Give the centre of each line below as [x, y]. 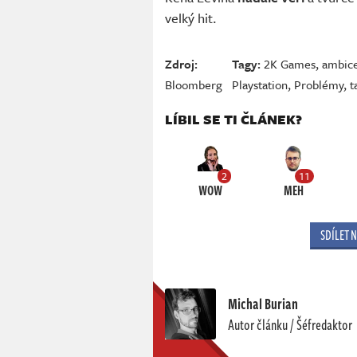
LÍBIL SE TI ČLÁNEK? [233, 120]
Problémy [319, 85]
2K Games [290, 64]
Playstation [260, 85]
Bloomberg [194, 85]
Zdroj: [181, 64]
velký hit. [191, 18]
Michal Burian [263, 304]
